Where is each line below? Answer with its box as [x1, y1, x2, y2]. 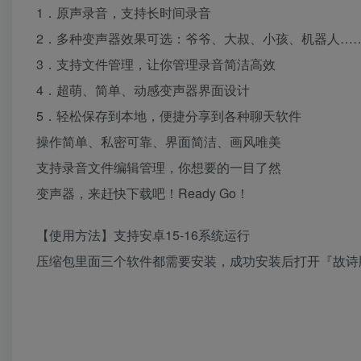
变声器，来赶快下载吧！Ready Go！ [36, 184, 249, 202]
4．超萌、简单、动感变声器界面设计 [36, 81, 250, 99]
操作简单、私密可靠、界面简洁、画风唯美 [36, 132, 281, 151]
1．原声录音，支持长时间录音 [36, 3, 211, 22]
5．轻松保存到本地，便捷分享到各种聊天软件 [36, 106, 301, 125]
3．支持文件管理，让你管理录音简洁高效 [36, 55, 276, 73]
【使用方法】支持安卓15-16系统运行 [36, 226, 250, 244]
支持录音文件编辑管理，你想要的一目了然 [36, 158, 281, 176]
